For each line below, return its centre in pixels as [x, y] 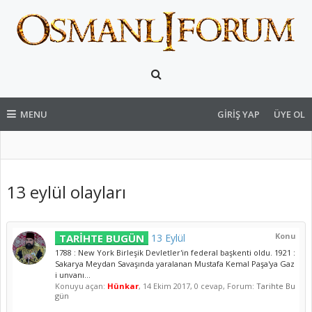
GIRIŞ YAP [239, 114]
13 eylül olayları [66, 192]
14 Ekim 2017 [166, 286]
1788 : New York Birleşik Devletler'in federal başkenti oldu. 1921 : [175, 252]
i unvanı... [73, 275]
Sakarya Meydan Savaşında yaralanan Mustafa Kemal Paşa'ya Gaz [175, 264]
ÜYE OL [289, 114]
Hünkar [123, 286]
